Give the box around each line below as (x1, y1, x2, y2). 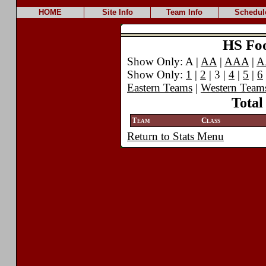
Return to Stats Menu (127, 130, 224, 142)
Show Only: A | (127, 55, 201, 68)
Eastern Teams (127, 81, 192, 94)
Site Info (102, 8, 133, 17)
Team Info (166, 8, 202, 17)
